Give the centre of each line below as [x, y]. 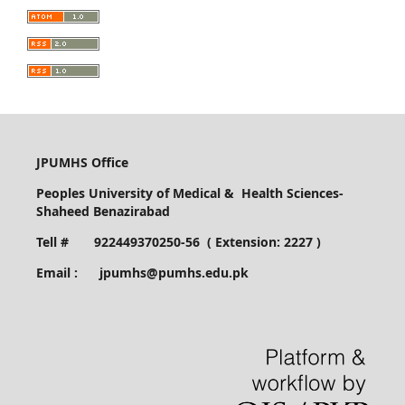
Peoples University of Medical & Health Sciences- [189, 193]
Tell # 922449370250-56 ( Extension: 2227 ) [178, 242]
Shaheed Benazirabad [103, 212]
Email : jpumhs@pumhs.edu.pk [142, 273]
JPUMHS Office [84, 163]
